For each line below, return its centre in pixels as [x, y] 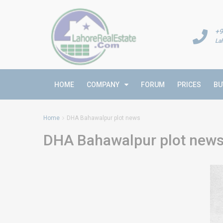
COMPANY [103, 85]
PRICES [189, 85]
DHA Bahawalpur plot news [104, 118]
